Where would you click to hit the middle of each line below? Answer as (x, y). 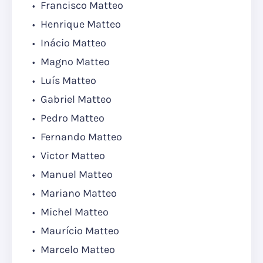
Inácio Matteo (72, 43)
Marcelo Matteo (77, 250)
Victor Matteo (72, 156)
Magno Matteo (74, 62)
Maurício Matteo (79, 231)
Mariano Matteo (77, 193)
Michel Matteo (73, 212)
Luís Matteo (67, 81)
